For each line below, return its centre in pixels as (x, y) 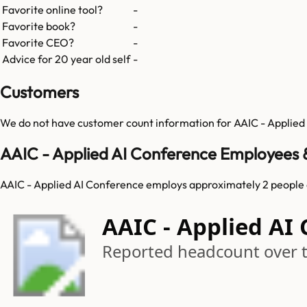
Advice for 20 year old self (66, 59)
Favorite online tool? (52, 10)
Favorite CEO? (38, 43)
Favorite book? (39, 26)
